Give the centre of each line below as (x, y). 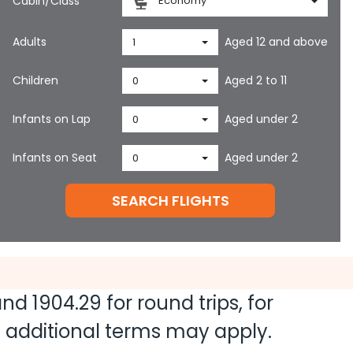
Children (35, 80)
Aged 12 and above (277, 42)
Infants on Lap (52, 119)
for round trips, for (188, 303)
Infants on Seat (55, 158)
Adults (30, 42)
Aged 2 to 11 (256, 80)
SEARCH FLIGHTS (170, 201)
